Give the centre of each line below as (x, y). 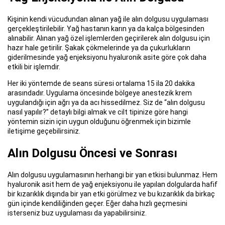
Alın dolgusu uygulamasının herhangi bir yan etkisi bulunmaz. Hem (113, 175)
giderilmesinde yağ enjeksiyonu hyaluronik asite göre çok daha (107, 58)
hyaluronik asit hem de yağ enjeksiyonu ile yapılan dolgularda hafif (113, 184)
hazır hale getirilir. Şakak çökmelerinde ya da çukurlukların (99, 48)
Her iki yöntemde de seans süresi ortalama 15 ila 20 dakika (101, 84)
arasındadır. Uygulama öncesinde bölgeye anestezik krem (100, 93)
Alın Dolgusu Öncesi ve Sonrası (92, 153)
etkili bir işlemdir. (34, 67)
